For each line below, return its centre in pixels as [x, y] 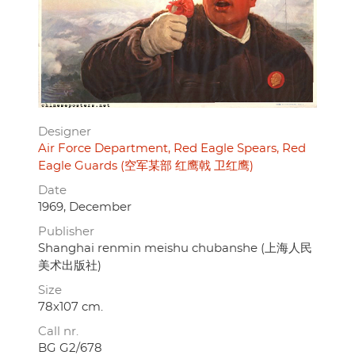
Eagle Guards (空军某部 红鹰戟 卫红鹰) [146, 166]
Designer [65, 132]
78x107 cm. [71, 307]
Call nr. [58, 331]
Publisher [66, 231]
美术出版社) [70, 265]
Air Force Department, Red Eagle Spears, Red [172, 148]
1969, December [85, 207]
